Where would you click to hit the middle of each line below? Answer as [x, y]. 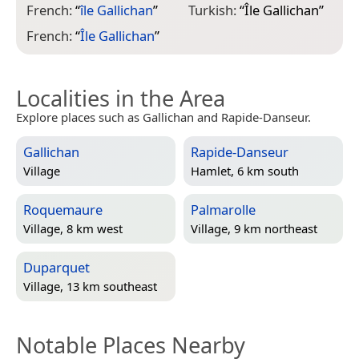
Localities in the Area [121, 99]
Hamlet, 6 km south [245, 170]
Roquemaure [63, 210]
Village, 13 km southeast [90, 286]
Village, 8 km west [73, 228]
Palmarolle [223, 210]
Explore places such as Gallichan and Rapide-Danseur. [163, 117]
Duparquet [56, 268]
